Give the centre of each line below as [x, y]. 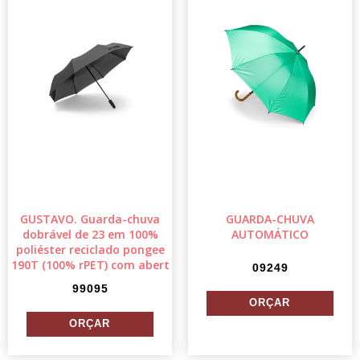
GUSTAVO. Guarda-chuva [90, 219]
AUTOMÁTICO [270, 234]
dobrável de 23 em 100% [90, 234]
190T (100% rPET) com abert [90, 264]
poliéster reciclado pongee [90, 249]
